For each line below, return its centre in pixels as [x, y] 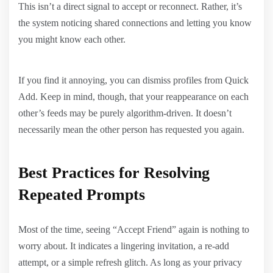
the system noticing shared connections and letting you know [135, 23]
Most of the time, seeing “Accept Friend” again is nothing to [134, 229]
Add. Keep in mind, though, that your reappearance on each [133, 96]
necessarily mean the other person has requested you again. [131, 129]
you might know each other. [72, 39]
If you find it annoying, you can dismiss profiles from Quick [133, 80]
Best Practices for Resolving [114, 172]
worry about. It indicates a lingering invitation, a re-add [124, 246]
